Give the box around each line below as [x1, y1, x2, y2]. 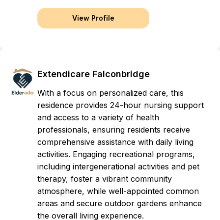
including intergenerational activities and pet [37, 162, 199, 171]
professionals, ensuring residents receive [37, 125, 190, 135]
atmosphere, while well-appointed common [37, 186, 199, 196]
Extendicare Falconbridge [37, 69, 150, 79]
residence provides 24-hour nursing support [37, 100, 204, 110]
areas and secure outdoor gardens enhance [37, 198, 202, 208]
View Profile [72, 14, 114, 22]
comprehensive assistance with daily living [37, 137, 193, 147]
